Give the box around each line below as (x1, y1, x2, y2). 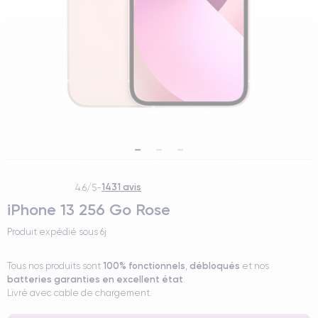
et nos (240, 261, 269, 271)
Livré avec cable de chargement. (7, 287, 152, 298)
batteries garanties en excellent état (7, 273, 183, 285)
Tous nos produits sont (7, 261, 103, 271)
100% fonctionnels (103, 260, 185, 271)
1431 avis (102, 181, 141, 192)
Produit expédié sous (7, 226, 100, 237)
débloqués (190, 260, 240, 271)
